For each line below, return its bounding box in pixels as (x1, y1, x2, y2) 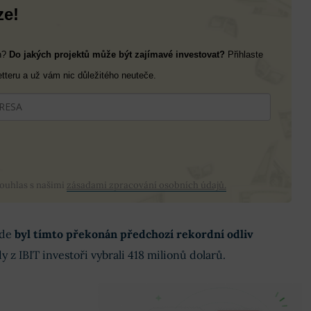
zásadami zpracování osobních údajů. (66, 179, 226, 191)
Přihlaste (227, 49, 263, 60)
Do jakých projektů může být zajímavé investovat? (8, 49, 228, 60)
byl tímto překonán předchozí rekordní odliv (14, 227, 253, 241)
